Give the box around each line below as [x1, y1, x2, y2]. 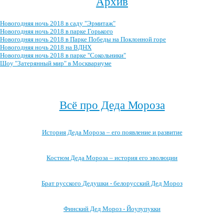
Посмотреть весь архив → [75, 77, 149, 84]
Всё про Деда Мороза [59, 98, 165, 111]
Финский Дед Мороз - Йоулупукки [63, 205, 160, 212]
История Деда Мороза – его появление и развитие [41, 128, 182, 136]
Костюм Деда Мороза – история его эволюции [46, 154, 177, 161]
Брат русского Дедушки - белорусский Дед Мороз [41, 179, 182, 187]
